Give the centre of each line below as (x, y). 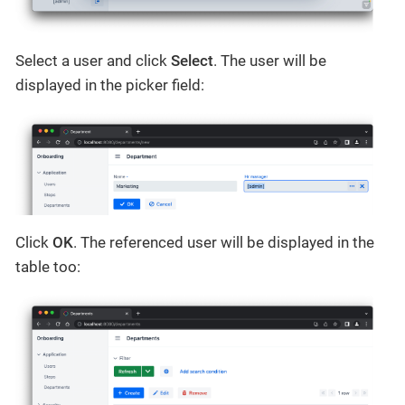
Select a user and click (93, 60)
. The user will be (270, 60)
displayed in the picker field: (110, 85)
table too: (48, 266)
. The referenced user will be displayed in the (224, 242)
